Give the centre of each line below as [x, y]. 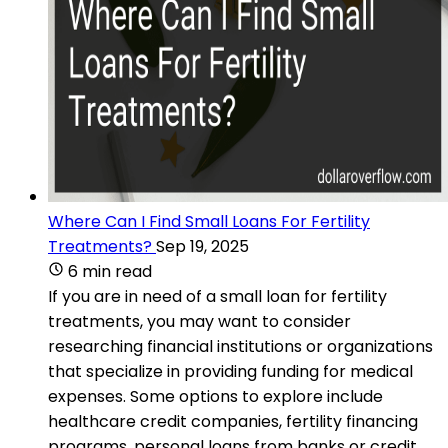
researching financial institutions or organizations [240, 346]
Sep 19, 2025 [202, 246]
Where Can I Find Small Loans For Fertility [209, 221]
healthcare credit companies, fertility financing [233, 421]
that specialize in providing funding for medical [230, 371]
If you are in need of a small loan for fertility [217, 296]
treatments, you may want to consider [199, 321]
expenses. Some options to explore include [215, 396]
